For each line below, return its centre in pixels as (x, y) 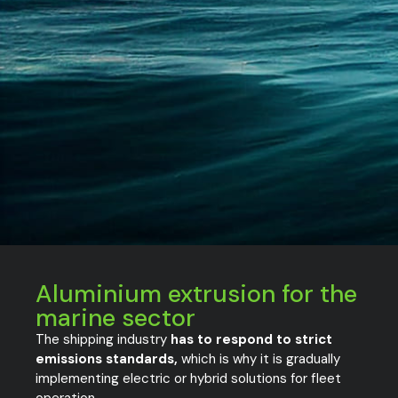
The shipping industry (103, 339)
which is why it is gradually (259, 358)
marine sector (116, 317)
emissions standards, (107, 358)
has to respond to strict (252, 339)
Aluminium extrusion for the (197, 293)
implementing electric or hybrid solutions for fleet (189, 378)
